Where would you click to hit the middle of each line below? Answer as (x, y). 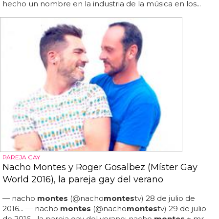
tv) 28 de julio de (165, 198)
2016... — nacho (31, 209)
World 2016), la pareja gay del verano (83, 180)
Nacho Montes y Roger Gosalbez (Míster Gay (100, 167)
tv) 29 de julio (182, 209)
